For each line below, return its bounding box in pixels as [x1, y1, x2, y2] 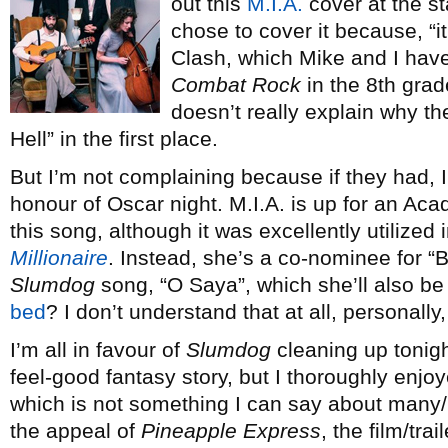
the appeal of [10, 419, 141, 442]
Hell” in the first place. [10, 127, 218, 150]
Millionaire [10, 246, 108, 269]
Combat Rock [171, 73, 301, 96]
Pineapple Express [141, 419, 321, 442]
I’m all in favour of [10, 338, 186, 361]
